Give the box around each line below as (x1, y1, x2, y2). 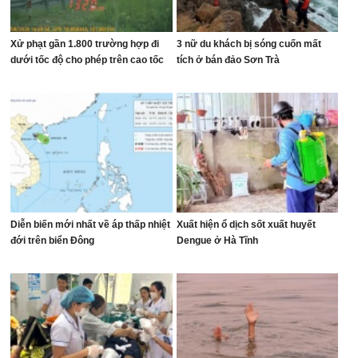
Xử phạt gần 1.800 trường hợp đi (10, 38, 160, 50)
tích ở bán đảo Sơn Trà (176, 54, 280, 66)
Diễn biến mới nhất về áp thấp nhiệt (10, 219, 171, 230)
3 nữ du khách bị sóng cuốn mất (176, 38, 321, 50)
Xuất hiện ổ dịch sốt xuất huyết (176, 219, 316, 230)
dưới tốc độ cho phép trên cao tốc (10, 54, 165, 66)
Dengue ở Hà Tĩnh (176, 235, 258, 246)
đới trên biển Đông (10, 235, 95, 246)
